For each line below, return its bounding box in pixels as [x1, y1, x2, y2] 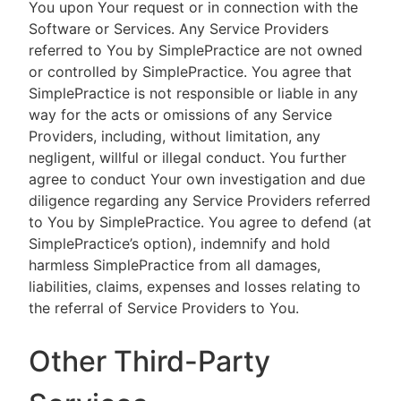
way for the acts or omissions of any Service [29, 106, 332, 124]
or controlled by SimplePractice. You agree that [29, 63, 352, 81]
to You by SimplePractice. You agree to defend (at [29, 213, 371, 231]
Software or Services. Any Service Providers [29, 20, 328, 38]
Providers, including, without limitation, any [29, 127, 320, 145]
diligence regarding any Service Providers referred [29, 192, 371, 209]
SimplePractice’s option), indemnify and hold [29, 235, 330, 252]
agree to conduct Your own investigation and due [29, 170, 365, 188]
